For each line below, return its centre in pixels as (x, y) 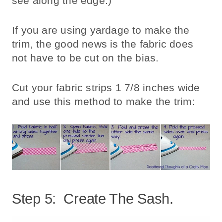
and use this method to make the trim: (104, 101)
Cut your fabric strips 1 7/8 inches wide (106, 87)
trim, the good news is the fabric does (103, 44)
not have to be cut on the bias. (85, 57)
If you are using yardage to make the (101, 30)
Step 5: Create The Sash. (93, 199)
